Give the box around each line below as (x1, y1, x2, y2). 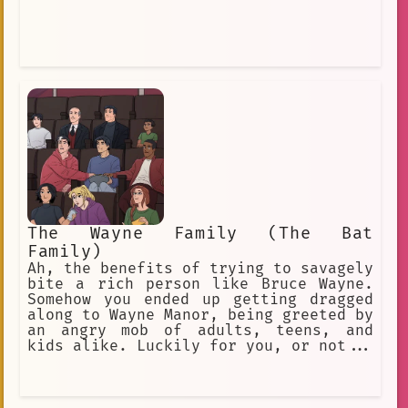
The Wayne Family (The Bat (27, 222, 373, 244)
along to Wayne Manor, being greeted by (27, 305, 373, 324)
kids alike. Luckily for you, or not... (27, 336, 373, 355)
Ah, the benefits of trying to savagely (27, 259, 373, 278)
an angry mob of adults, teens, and (27, 321, 373, 340)
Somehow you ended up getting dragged (27, 290, 373, 309)
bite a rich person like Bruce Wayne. (27, 274, 373, 293)
